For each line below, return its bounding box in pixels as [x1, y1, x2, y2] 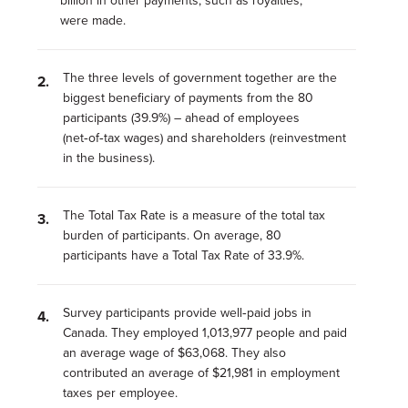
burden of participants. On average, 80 [62, 226, 281, 245]
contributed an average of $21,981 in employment [62, 363, 340, 382]
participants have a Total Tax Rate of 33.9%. [62, 246, 304, 265]
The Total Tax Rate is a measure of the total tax [62, 206, 325, 225]
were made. [59, 11, 126, 30]
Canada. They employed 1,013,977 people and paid [62, 323, 347, 342]
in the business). [62, 148, 155, 168]
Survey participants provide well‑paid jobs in [62, 303, 311, 322]
